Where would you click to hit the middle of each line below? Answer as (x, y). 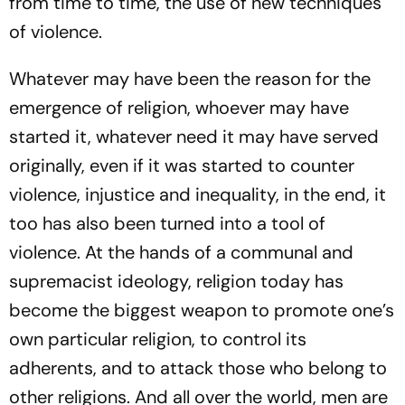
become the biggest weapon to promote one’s (202, 310)
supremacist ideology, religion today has (176, 281)
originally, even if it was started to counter (182, 165)
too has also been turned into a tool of (167, 223)
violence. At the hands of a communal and (181, 252)
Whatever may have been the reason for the (190, 79)
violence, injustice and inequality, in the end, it (198, 194)
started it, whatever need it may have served (194, 137)
